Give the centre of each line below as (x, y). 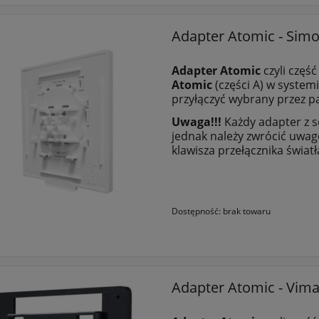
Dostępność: (196, 211)
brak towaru (246, 211)
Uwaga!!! (196, 122)
